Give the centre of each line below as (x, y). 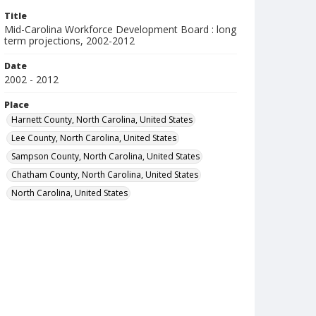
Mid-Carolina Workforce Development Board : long (120, 29)
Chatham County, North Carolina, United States (105, 175)
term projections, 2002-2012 (69, 41)
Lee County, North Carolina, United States (94, 138)
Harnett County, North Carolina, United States (102, 120)
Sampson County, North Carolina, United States (105, 156)
